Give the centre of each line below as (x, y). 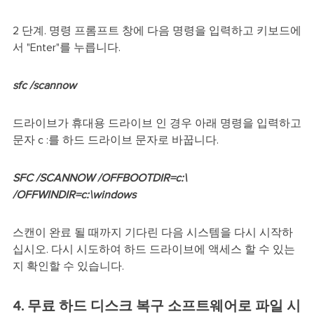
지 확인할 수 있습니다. (68, 267)
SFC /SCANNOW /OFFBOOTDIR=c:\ (100, 178)
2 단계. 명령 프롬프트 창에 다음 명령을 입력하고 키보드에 (157, 31)
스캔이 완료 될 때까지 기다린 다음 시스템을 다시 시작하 (152, 233)
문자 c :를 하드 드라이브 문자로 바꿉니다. (115, 141)
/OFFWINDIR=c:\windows (74, 195)
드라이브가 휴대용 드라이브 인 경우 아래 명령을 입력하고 (157, 124)
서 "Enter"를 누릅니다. (66, 48)
